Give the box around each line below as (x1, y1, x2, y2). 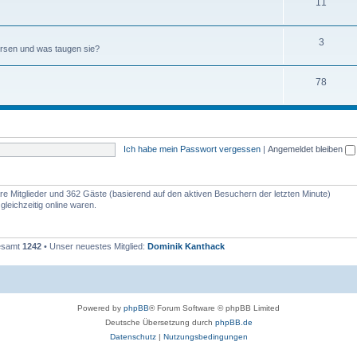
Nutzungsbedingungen (163, 331, 248, 341)
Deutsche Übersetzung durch (104, 317, 215, 327)
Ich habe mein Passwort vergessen (123, 144, 261, 155)
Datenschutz (109, 331, 156, 341)
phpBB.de (214, 317, 253, 327)
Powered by (77, 303, 124, 312)
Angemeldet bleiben (267, 144, 345, 155)
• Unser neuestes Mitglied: (41, 241, 147, 252)
